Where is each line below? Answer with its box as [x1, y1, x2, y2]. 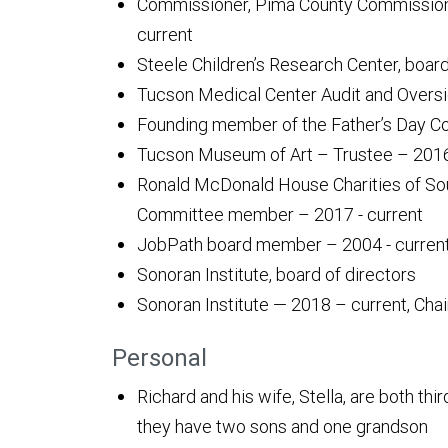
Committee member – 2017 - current [137, 203, 423, 227]
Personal [112, 343, 207, 373]
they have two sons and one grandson [137, 415, 428, 439]
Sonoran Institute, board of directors [137, 263, 416, 287]
